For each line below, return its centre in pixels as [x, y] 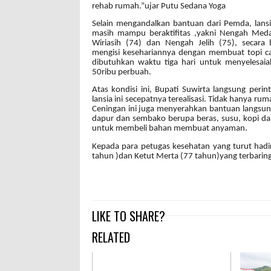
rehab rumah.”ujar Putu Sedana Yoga [159, 6]
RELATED [111, 237]
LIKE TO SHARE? [129, 216]
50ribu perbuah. [122, 73]
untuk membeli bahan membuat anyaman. [170, 129]
